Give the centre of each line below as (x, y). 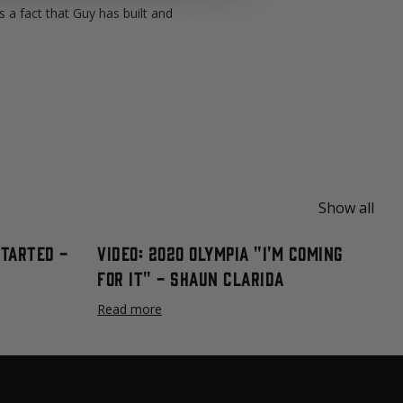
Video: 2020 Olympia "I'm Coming (220, 252)
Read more (130, 309)
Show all (346, 207)
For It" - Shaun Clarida (191, 277)
